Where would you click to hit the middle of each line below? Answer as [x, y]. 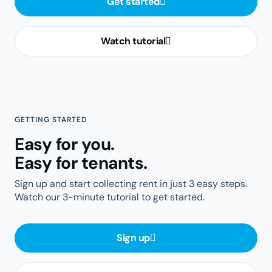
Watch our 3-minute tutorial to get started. [110, 197]
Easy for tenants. [81, 163]
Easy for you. [65, 144]
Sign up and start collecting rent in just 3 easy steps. [131, 183]
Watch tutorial [133, 41]
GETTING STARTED [51, 119]
